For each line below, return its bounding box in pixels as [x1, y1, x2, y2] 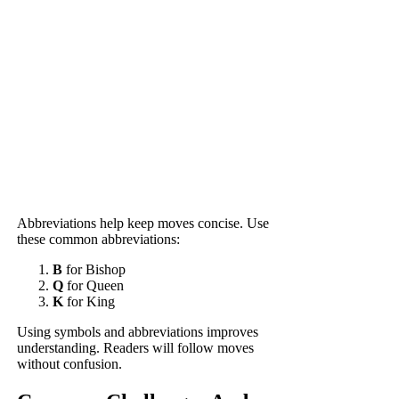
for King [63, 293, 116, 309]
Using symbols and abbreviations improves [17, 323, 259, 339]
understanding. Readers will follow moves [17, 339, 255, 355]
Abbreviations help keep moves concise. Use [17, 215, 270, 231]
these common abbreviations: [17, 231, 181, 247]
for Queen [63, 277, 125, 293]
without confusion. [17, 355, 123, 371]
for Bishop [62, 261, 126, 277]
